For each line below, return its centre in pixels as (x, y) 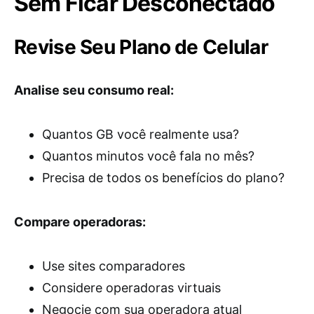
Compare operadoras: (80, 222)
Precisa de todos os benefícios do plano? (163, 178)
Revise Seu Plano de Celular (141, 47)
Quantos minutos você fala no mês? (148, 156)
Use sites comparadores (114, 266)
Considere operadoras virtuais (131, 288)
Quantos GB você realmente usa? (141, 134)
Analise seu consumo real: (94, 90)
